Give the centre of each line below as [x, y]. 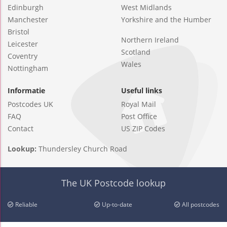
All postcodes [200, 204]
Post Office [139, 116]
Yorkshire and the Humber [166, 19]
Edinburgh [26, 7]
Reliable [26, 204]
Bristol [18, 31]
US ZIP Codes [143, 128]
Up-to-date [117, 204]
